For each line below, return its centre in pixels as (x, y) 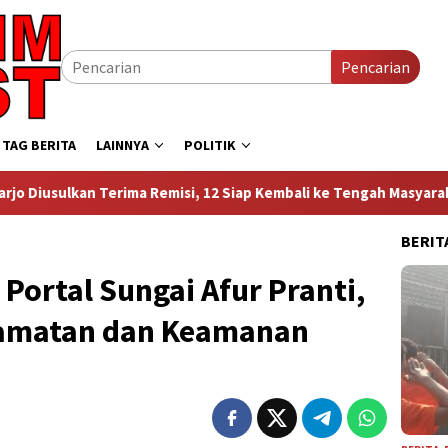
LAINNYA (122, 145)
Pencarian (375, 67)
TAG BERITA (39, 145)
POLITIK (210, 145)
